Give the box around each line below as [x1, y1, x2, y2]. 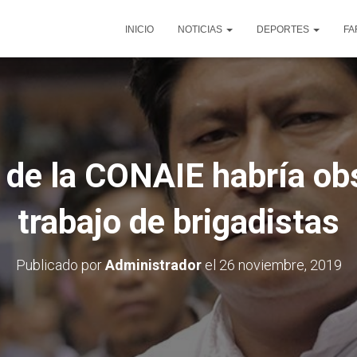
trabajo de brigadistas [18, 202, 339, 241]
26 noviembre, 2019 [218, 257, 342, 273]
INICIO [125, 24, 154, 35]
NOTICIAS [178, 24, 225, 35]
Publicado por [15, 257, 105, 273]
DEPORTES [257, 24, 312, 35]
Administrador [104, 257, 202, 273]
